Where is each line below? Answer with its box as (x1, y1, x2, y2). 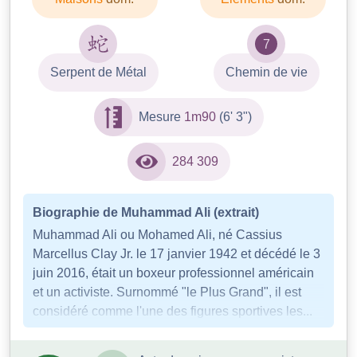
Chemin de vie (225, 65, 308, 80)
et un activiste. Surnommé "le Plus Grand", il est (33, 285, 301, 300)
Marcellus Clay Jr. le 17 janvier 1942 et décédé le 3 (33, 247, 320, 261)
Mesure (138, 110, 184, 124)
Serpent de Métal (49, 65, 147, 80)
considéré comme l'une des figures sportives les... (33, 304, 312, 319)
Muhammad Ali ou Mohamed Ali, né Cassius (33, 228, 282, 242)
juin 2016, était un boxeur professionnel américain (33, 266, 314, 280)
